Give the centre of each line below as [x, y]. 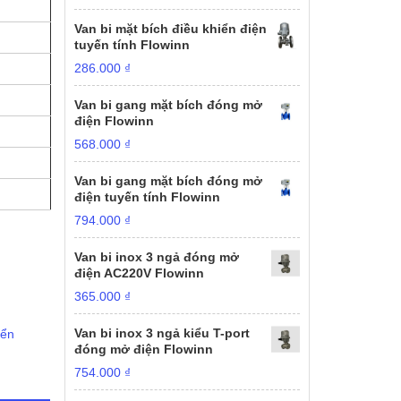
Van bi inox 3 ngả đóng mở [157, 257]
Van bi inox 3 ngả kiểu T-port [162, 333]
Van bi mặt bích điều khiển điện [171, 29]
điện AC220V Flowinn [140, 273]
